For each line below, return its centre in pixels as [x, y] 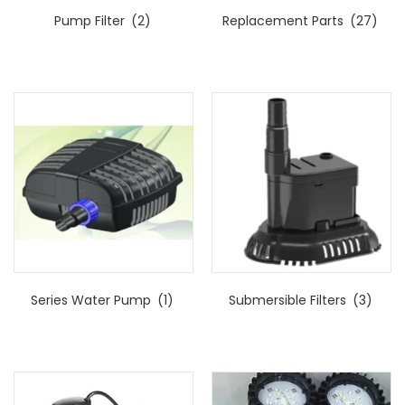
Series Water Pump [93, 300]
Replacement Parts [285, 20]
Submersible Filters [289, 300]
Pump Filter [91, 20]
